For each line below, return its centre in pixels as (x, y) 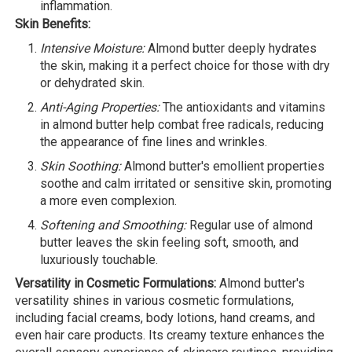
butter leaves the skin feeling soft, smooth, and (169, 243)
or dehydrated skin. (92, 83)
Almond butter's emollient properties (223, 167)
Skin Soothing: (81, 167)
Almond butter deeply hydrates (231, 49)
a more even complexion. (108, 201)
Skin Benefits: (53, 24)
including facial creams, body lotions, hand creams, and (165, 318)
